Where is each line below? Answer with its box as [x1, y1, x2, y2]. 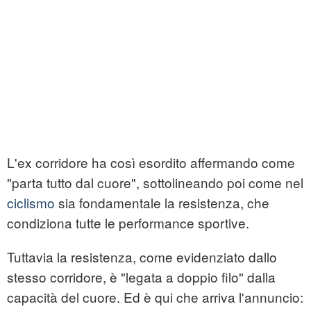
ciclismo [7, 193, 55, 212]
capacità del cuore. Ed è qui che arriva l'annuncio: [7, 287, 303, 307]
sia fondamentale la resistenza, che [55, 193, 269, 212]
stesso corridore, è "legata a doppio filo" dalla [7, 267, 276, 287]
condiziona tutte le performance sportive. [7, 213, 249, 233]
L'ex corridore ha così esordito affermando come [7, 153, 295, 172]
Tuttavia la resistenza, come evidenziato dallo [7, 247, 277, 267]
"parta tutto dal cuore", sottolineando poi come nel [7, 173, 303, 192]
